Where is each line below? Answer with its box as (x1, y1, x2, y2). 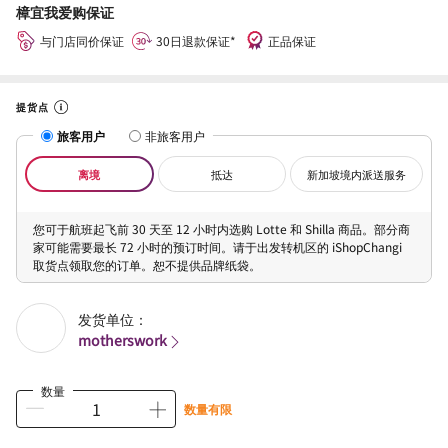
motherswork (78, 330, 167, 351)
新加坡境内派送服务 (307, 165, 407, 182)
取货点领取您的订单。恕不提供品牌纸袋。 (33, 255, 261, 273)
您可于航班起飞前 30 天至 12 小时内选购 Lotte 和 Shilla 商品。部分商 (33, 219, 410, 237)
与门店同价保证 (40, 31, 124, 49)
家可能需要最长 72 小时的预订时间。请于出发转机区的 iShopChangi (33, 237, 402, 255)
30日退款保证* (156, 31, 236, 49)
